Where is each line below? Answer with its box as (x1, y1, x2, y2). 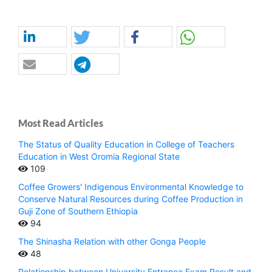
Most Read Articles (18, 117, 103, 129)
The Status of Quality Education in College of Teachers (18, 139, 234, 150)
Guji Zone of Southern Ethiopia (18, 206, 138, 217)
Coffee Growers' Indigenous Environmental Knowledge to (18, 182, 243, 192)
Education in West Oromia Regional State (18, 151, 180, 162)
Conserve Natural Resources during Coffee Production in (18, 194, 243, 205)
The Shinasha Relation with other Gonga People (18, 236, 206, 247)
